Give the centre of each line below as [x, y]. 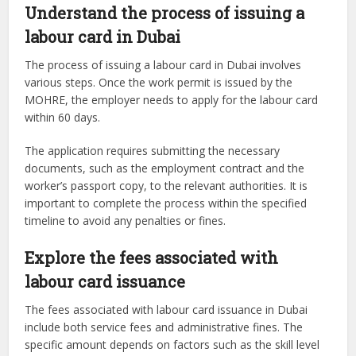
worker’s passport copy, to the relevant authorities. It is [166, 186]
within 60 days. [64, 118]
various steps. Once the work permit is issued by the [159, 83]
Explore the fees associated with [152, 258]
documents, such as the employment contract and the [165, 168]
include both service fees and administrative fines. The [164, 327]
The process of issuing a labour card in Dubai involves [163, 65]
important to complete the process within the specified [166, 203]
